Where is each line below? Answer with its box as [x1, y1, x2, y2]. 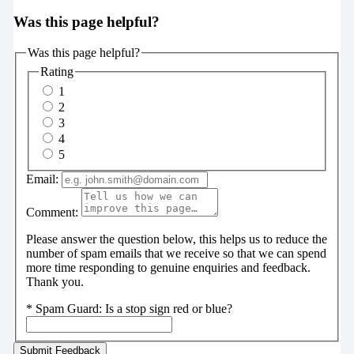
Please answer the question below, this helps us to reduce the [25, 232, 327, 247]
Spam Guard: [35, 302, 105, 316]
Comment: [25, 205, 78, 220]
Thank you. [25, 275, 84, 289]
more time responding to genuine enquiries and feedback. [25, 261, 311, 275]
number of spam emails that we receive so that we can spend [25, 247, 326, 261]
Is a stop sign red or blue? [104, 302, 232, 316]
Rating [40, 64, 73, 78]
